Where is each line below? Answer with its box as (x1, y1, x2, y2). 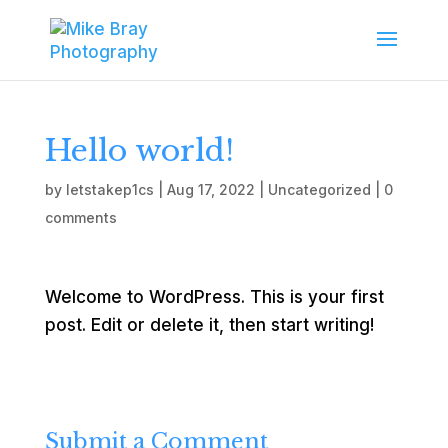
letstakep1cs (65, 181, 154, 198)
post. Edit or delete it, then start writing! (44, 315, 374, 335)
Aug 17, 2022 (166, 181, 255, 198)
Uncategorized (267, 181, 371, 198)
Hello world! (44, 132, 234, 169)
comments (44, 209, 117, 226)
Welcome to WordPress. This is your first (44, 287, 384, 307)
